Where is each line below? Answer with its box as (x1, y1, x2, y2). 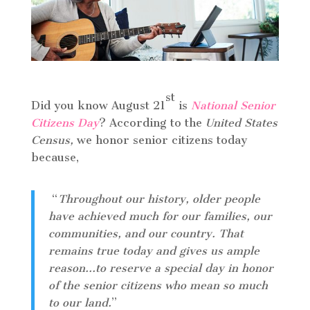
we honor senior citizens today (76, 133, 247, 147)
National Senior (190, 98, 275, 112)
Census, (30, 133, 77, 147)
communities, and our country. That (48, 226, 244, 240)
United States (205, 116, 277, 129)
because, (30, 150, 79, 164)
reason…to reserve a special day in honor (48, 261, 273, 275)
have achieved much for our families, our (48, 209, 272, 223)
